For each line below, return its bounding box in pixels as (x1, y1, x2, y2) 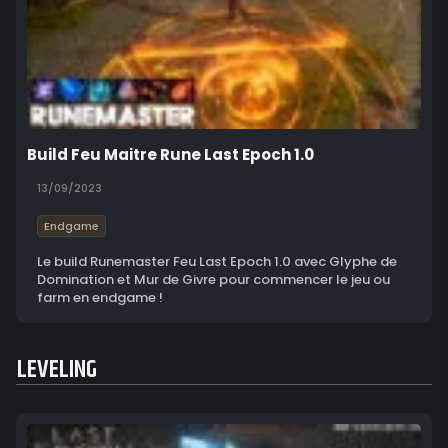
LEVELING (17, 351, 97, 390)
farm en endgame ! (37, 288, 163, 308)
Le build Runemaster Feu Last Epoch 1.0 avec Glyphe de (37, 252, 397, 272)
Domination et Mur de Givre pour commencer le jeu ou (37, 270, 390, 290)
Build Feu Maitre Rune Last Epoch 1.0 (27, 144, 314, 166)
